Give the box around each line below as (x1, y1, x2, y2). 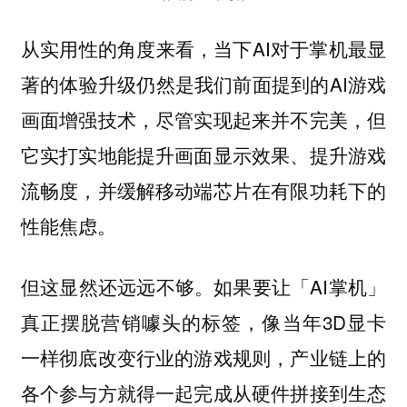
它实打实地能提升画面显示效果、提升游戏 (20, 141, 387, 169)
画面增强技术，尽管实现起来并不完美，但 (20, 105, 387, 134)
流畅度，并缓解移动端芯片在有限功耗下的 (20, 176, 387, 204)
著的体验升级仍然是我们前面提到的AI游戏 (20, 70, 387, 98)
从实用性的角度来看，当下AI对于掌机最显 (20, 35, 387, 63)
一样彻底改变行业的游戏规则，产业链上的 (20, 342, 387, 371)
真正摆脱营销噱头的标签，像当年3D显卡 (20, 307, 387, 335)
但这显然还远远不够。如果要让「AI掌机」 (20, 272, 387, 300)
